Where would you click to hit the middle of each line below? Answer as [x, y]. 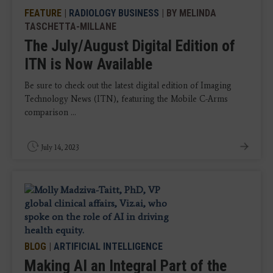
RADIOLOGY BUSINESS [114, 13]
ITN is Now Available [88, 64]
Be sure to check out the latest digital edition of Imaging [128, 86]
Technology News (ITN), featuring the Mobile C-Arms [126, 99]
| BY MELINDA [188, 13]
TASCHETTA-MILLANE [70, 27]
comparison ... [50, 112]
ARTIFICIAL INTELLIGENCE [108, 246]
